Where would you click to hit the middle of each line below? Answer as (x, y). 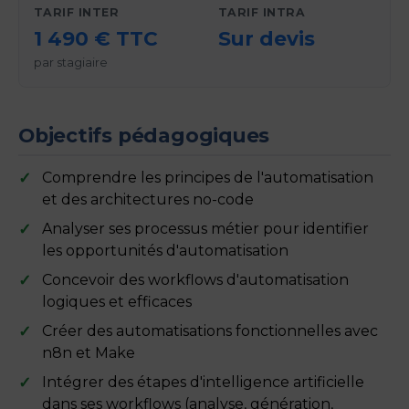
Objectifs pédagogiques (144, 135)
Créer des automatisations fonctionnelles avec (210, 330)
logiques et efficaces (116, 301)
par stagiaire (71, 62)
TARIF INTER (77, 12)
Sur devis (267, 38)
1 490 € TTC (96, 38)
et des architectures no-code (147, 199)
